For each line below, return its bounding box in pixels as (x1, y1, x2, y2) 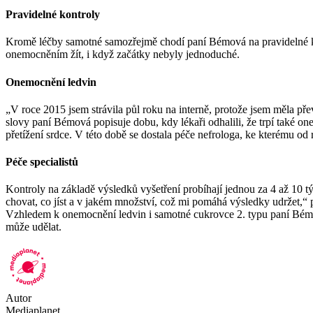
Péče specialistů (6, 156, 78, 168)
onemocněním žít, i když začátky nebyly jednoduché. (6, 48, 240, 61)
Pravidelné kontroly (6, 8, 100, 20)
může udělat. (6, 221, 61, 233)
